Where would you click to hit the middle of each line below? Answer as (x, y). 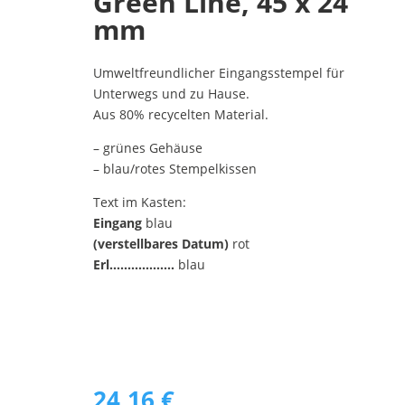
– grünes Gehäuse (147, 148)
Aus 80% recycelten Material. (180, 114)
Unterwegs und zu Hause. (171, 94)
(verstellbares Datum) (160, 244)
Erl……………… (133, 264)
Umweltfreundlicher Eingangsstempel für (218, 73)
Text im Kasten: (139, 202)
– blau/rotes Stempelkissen (174, 169)
